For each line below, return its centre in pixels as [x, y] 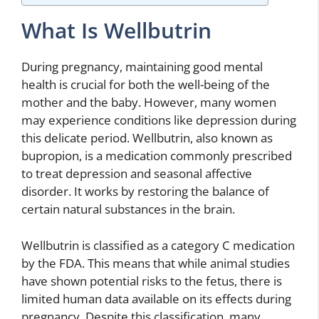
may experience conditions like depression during [159, 120]
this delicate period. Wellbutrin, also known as [147, 138]
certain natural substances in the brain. [128, 209]
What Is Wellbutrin [116, 30]
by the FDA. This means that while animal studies [156, 263]
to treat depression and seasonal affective [137, 173]
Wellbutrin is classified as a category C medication [158, 245]
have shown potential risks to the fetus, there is [152, 281]
